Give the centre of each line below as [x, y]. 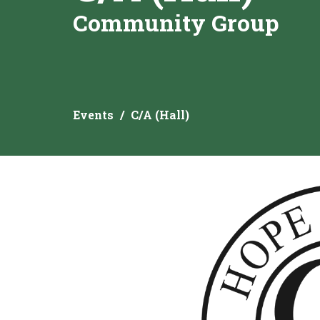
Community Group [176, 22]
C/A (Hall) [160, 115]
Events [93, 115]
